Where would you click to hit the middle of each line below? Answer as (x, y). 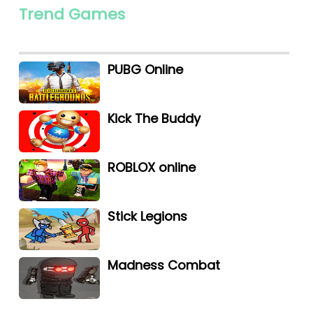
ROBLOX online (152, 167)
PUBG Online (146, 69)
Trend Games (72, 14)
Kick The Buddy (154, 118)
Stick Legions (148, 216)
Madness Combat (164, 265)
